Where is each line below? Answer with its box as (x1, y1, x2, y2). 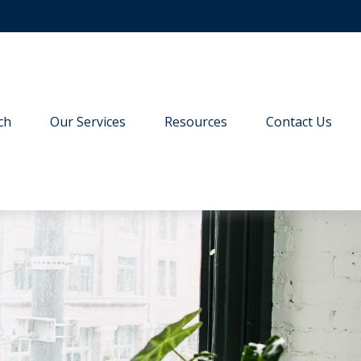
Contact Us (266, 113, 333, 131)
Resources (164, 113, 228, 131)
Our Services (50, 113, 127, 131)
